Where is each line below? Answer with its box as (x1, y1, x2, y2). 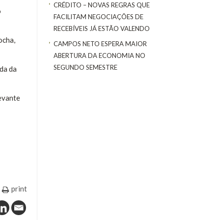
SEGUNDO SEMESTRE (54, 63, 117, 71)
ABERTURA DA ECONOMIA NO (54, 51, 145, 59)
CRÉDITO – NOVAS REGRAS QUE (54, 1, 150, 9)
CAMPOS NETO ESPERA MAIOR (54, 39, 147, 48)
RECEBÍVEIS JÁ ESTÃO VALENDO (54, 25, 150, 33)
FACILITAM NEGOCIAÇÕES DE (54, 13, 143, 21)
